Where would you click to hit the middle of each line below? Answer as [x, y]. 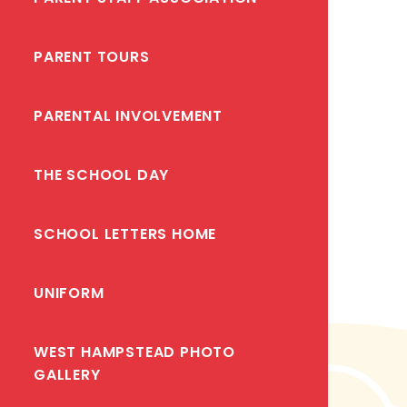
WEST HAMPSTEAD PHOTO [135, 352]
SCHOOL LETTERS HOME [125, 233]
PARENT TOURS [92, 56]
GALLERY [67, 374]
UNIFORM [69, 293]
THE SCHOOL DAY [102, 174]
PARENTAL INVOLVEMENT [128, 115]
